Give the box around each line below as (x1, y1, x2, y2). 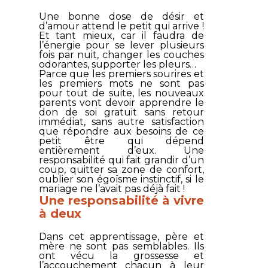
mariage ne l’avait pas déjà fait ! (38, 182, 185, 194)
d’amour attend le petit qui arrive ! (38, 20, 204, 32)
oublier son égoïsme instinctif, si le (38, 173, 204, 185)
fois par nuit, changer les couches (38, 48, 204, 60)
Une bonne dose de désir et (38, 10, 204, 22)
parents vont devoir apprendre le (38, 96, 204, 108)
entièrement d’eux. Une (38, 144, 204, 156)
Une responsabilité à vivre (38, 193, 204, 208)
